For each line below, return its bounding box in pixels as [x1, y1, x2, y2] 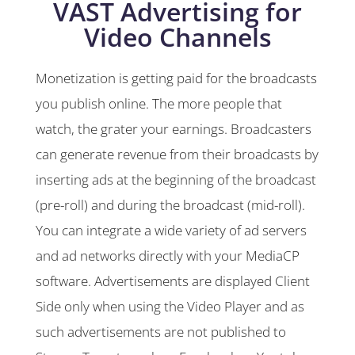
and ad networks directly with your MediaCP [36, 246, 300, 265]
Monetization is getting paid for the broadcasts [36, 68, 317, 87]
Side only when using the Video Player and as [36, 296, 304, 315]
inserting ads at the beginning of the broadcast [36, 170, 316, 189]
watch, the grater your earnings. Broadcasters [36, 119, 311, 138]
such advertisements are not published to [36, 322, 286, 341]
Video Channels [83, 19, 272, 54]
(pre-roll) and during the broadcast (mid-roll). [36, 195, 305, 214]
